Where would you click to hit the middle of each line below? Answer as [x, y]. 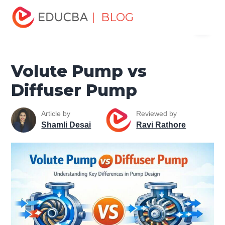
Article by [56, 114]
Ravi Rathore [161, 125]
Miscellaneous [60, 6]
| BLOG [113, 17]
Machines [115, 6]
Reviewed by [157, 114]
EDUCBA [31, 34]
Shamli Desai [66, 125]
